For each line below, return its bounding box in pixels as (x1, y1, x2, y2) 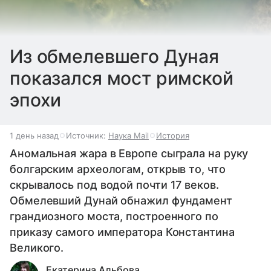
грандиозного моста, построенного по (10, 210, 218, 223)
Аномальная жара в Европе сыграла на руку (10, 147, 249, 160)
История (156, 131, 189, 141)
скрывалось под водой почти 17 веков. (10, 178, 219, 192)
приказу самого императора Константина (10, 226, 235, 239)
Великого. (10, 241, 64, 255)
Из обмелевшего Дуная (10, 45, 220, 68)
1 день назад (10, 131, 59, 141)
